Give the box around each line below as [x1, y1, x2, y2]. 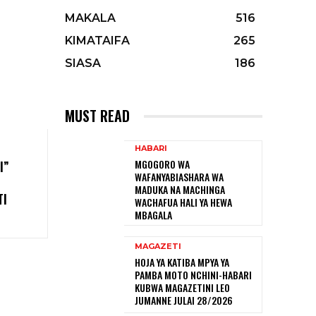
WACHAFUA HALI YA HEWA [135, 195, 232, 209]
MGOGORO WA [135, 157, 190, 171]
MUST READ [65, 105, 130, 126]
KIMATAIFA [65, 34, 130, 47]
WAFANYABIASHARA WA [135, 169, 224, 184]
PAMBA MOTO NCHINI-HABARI [135, 267, 252, 283]
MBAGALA [135, 207, 172, 222]
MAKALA [65, 11, 116, 25]
